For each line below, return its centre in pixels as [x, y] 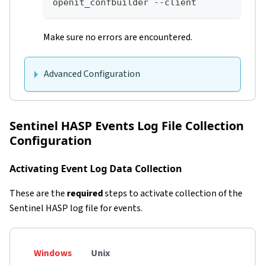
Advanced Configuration [92, 74]
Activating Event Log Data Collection [96, 168]
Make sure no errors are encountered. [118, 37]
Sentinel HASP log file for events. [76, 208]
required [85, 193]
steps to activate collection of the [173, 193]
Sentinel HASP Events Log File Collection [127, 125]
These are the [38, 193]
